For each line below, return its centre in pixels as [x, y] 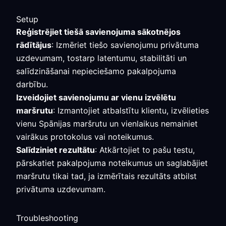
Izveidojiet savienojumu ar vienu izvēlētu [96, 97]
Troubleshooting [47, 218]
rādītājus [34, 45]
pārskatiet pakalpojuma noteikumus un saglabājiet [112, 163]
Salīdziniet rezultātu [55, 150]
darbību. [32, 84]
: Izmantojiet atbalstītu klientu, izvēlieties [131, 110]
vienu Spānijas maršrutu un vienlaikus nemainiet [107, 124]
